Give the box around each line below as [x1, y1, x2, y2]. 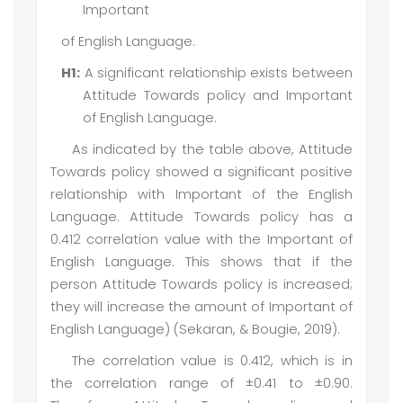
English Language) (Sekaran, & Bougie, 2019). [50, 320, 340, 338]
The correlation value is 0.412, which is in [72, 352, 353, 370]
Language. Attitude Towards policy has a [50, 208, 353, 226]
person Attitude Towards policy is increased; [50, 275, 353, 293]
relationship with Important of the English [50, 185, 353, 203]
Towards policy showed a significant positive [50, 163, 353, 181]
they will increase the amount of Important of [50, 298, 353, 316]
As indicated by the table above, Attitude [72, 140, 353, 158]
